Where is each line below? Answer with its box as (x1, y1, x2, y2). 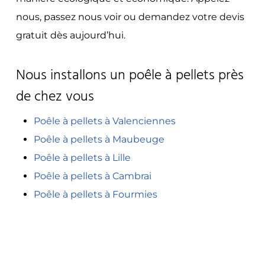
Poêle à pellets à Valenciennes (33, 115, 176, 127)
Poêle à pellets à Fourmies (33, 188, 157, 200)
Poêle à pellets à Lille (33, 151, 131, 163)
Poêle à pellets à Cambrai (33, 170, 151, 182)
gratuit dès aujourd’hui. (15, 29, 125, 41)
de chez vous (15, 85, 94, 108)
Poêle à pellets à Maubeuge (33, 133, 164, 145)
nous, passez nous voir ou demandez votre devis (15, 11, 244, 22)
